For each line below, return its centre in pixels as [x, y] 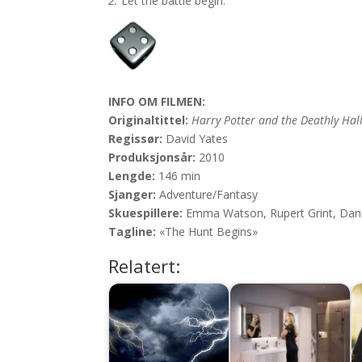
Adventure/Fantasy [207, 195]
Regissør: [136, 139]
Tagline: [133, 232]
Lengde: [132, 176]
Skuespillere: [146, 213]
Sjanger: [133, 195]
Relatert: [145, 266]
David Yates [196, 139]
